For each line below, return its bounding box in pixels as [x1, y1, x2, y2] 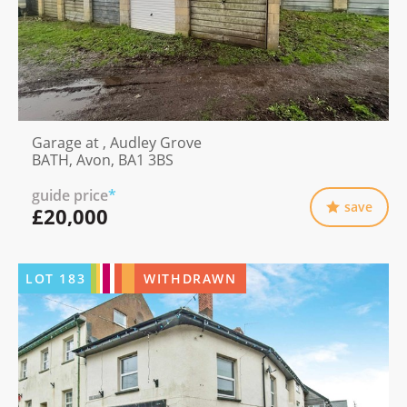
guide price [32, 184, 108, 205]
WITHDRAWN [144, 269, 237, 287]
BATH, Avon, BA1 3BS [32, 149, 174, 170]
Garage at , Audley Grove [32, 132, 202, 153]
